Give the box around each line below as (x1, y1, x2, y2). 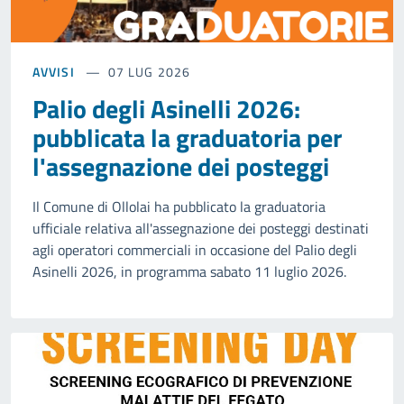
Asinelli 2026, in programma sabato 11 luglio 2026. (32, 261, 346, 283)
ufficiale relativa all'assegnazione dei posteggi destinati (32, 217, 369, 240)
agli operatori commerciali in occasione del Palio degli (32, 239, 357, 262)
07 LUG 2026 (107, 62, 190, 82)
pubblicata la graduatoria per (32, 118, 342, 158)
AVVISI (32, 62, 75, 82)
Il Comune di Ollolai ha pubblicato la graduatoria (32, 196, 326, 218)
